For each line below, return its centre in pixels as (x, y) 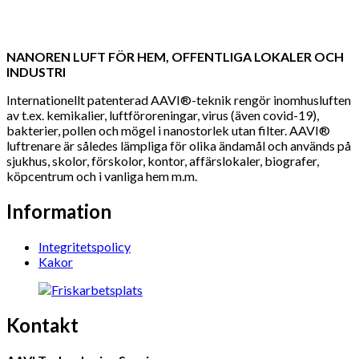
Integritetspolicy (85, 246)
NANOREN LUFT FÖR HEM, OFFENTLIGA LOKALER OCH (175, 56)
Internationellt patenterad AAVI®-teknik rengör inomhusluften (179, 99)
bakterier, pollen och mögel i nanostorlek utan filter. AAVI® (168, 130)
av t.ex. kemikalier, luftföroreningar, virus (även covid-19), (163, 115)
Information (59, 211)
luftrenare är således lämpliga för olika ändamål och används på (179, 145)
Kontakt (42, 325)
